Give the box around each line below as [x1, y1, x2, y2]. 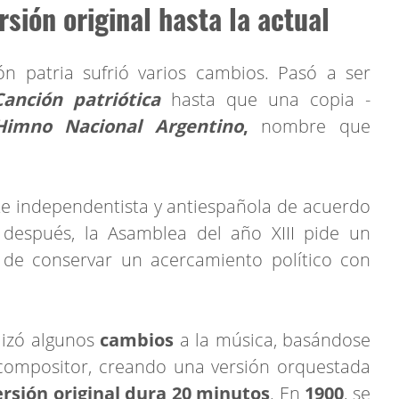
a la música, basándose [179, 327, 371, 352]
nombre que [248, 113, 371, 138]
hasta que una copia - [160, 86, 370, 111]
